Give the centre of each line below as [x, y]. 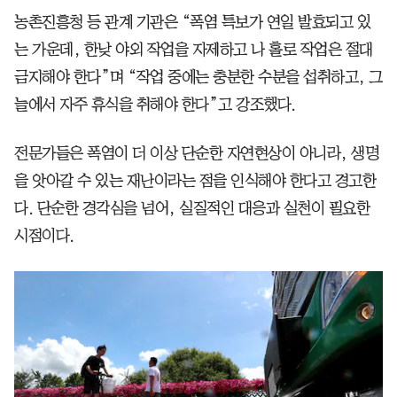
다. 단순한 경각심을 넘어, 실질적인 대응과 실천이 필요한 [192, 209]
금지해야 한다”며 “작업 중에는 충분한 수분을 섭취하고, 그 [198, 78]
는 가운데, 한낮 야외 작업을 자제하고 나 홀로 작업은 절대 [194, 50]
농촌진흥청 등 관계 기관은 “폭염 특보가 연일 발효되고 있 [192, 23]
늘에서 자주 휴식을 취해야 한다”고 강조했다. [155, 105]
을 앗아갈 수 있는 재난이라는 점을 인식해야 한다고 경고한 [195, 181]
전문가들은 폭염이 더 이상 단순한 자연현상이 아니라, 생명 [196, 154]
